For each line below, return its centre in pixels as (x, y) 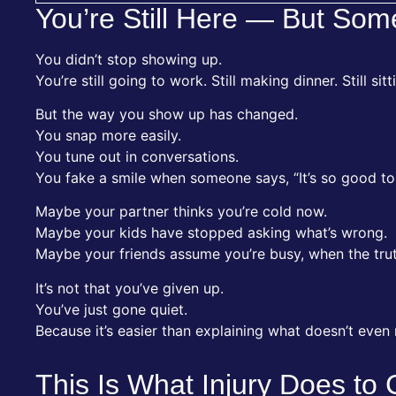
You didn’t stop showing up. (129, 59)
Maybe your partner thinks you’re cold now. (181, 212)
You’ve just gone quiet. (111, 309)
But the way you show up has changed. (167, 114)
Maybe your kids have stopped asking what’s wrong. (211, 233)
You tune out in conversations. (137, 156)
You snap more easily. (108, 135)
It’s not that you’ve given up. (129, 288)
